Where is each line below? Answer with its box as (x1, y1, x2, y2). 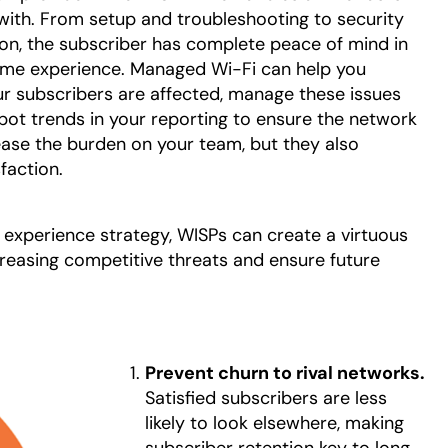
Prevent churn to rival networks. (144, 360, 425, 385)
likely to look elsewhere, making (144, 410, 404, 435)
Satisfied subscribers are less (144, 385, 387, 410)
